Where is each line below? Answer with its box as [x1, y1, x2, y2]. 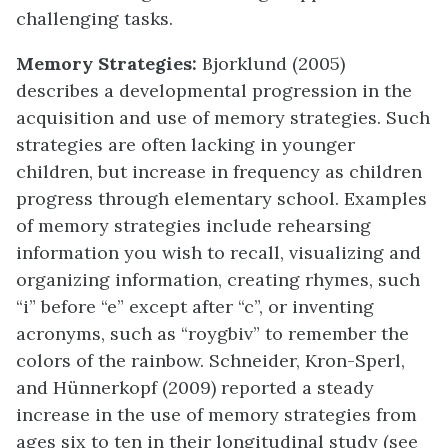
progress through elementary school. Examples [16, 187, 427, 210]
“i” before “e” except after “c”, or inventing [16, 295, 374, 318]
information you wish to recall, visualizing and [16, 241, 421, 264]
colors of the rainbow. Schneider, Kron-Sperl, [16, 349, 405, 372]
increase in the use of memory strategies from [16, 403, 417, 426]
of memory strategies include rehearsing [16, 214, 371, 237]
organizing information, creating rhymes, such [16, 268, 420, 291]
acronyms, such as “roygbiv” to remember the [16, 322, 409, 345]
